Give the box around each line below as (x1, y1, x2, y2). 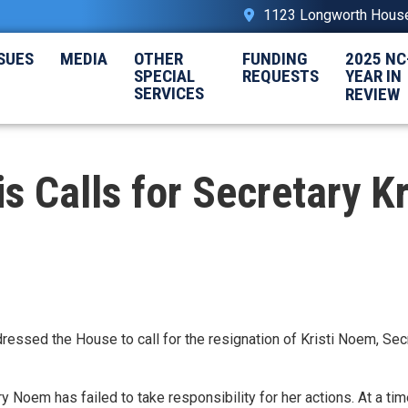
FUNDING (241, 47, 307, 69)
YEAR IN (344, 65, 402, 87)
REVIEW (344, 83, 403, 105)
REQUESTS (241, 65, 319, 87)
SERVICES (133, 82, 204, 104)
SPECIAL (133, 65, 195, 87)
